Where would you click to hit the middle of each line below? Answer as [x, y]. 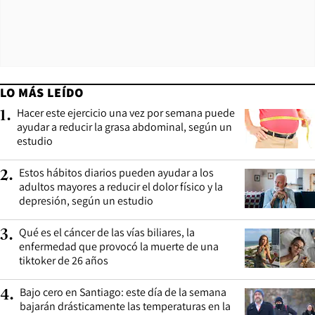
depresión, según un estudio [86, 200]
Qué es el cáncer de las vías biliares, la [107, 232]
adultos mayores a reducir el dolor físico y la [121, 186]
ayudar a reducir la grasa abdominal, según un [124, 127]
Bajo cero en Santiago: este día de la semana [123, 292]
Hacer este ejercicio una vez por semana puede [126, 112]
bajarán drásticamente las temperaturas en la [125, 306]
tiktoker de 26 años [64, 260]
